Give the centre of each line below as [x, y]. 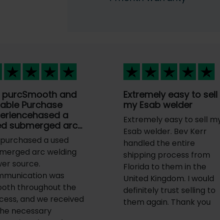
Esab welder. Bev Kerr [165, 132]
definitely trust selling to [170, 191]
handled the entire [159, 143]
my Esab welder [158, 105]
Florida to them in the [165, 167]
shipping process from [167, 155]
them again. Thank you [167, 202]
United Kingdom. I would [169, 179]
